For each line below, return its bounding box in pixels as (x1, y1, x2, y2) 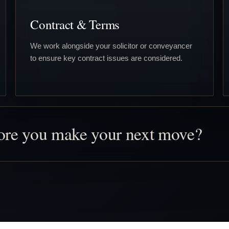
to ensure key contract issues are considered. (30, 53, 182, 62)
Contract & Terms (30, 15, 120, 33)
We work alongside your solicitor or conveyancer (30, 41, 192, 50)
